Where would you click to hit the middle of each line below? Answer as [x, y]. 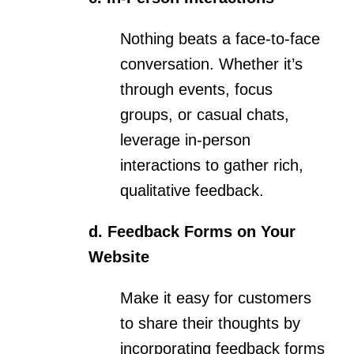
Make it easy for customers [215, 298]
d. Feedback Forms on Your [192, 231]
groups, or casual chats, [204, 114]
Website [119, 256]
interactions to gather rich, [211, 165]
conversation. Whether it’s [211, 64]
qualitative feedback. [192, 190]
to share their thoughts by [210, 323]
